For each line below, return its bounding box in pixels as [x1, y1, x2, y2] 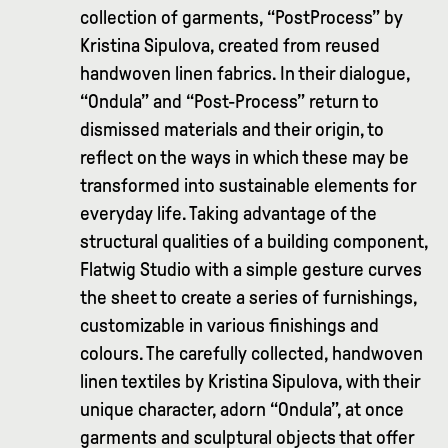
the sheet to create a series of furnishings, [80, 287, 417, 309]
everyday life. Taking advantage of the [80, 203, 377, 225]
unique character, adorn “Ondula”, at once [80, 399, 404, 421]
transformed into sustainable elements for [80, 175, 416, 197]
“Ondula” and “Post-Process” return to [80, 91, 379, 113]
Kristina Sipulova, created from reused [80, 35, 380, 57]
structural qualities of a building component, [80, 231, 428, 253]
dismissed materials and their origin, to [80, 119, 384, 141]
